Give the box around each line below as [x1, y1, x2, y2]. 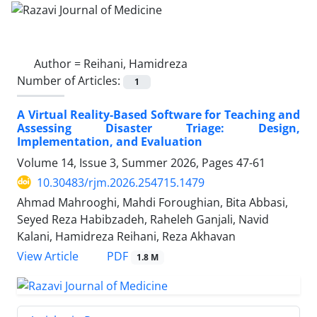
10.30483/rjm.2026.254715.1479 [37, 174, 204, 190]
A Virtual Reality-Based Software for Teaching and [17, 106, 300, 122]
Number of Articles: [17, 72, 123, 88]
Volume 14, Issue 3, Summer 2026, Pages [17, 154, 236, 171]
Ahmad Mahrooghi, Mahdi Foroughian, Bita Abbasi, [17, 194, 288, 210]
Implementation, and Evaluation [17, 133, 202, 149]
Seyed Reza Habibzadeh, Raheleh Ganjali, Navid [17, 211, 269, 227]
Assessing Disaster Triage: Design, [17, 120, 300, 136]
